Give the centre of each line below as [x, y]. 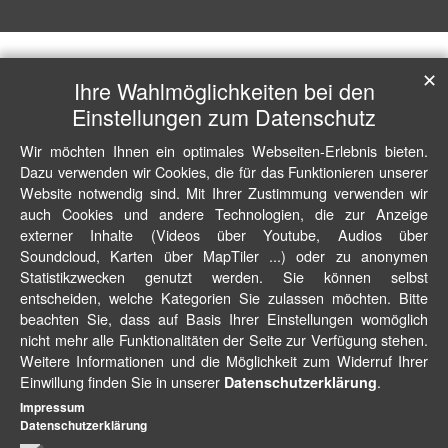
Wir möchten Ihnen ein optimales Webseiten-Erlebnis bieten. [224, 150]
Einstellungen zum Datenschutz [224, 116]
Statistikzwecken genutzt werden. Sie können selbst [224, 276]
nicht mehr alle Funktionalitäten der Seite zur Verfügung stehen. [224, 339]
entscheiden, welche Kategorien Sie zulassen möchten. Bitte [224, 297]
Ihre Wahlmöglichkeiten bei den [224, 90]
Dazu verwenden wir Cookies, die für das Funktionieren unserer [224, 171]
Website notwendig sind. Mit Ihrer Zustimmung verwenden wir [224, 192]
